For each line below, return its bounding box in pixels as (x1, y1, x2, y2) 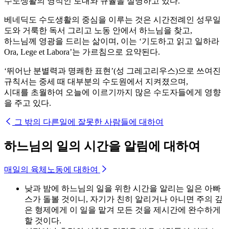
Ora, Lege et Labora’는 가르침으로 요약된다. (4, 47, 160, 56)
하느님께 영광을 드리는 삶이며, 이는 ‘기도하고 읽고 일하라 (4, 36, 219, 45)
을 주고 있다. (4, 98, 51, 107)
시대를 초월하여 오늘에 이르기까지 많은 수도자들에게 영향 (4, 87, 221, 97)
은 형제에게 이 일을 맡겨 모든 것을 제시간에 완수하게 (25, 205, 221, 214)
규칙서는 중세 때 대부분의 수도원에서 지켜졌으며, (4, 77, 188, 86)
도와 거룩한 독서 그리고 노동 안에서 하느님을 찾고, (4, 26, 192, 35)
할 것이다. (25, 216, 61, 225)
